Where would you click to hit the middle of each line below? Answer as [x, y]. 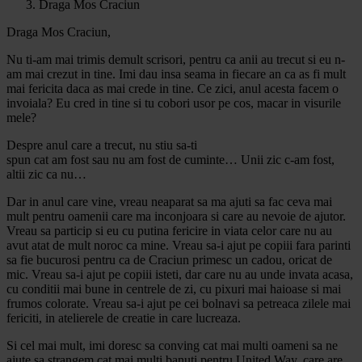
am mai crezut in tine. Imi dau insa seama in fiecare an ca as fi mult [176, 74]
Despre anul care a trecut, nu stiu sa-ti [102, 145]
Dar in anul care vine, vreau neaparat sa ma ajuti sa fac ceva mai [169, 201]
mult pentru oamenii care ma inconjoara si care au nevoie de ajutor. [176, 216]
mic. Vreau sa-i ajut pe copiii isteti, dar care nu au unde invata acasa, [180, 274]
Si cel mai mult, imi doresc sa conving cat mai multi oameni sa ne [172, 345]
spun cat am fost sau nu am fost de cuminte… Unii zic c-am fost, [170, 159]
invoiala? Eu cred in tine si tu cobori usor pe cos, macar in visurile [174, 103]
